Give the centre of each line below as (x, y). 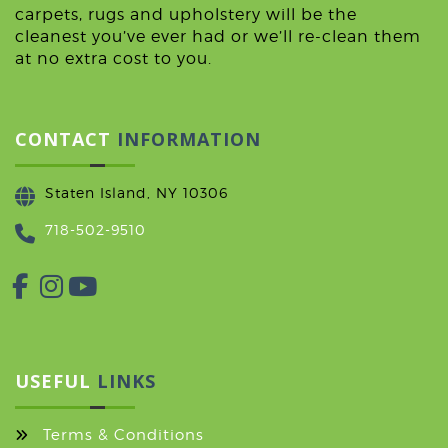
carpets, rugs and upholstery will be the (186, 15)
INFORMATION (189, 139)
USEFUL (56, 381)
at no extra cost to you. (113, 59)
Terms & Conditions (123, 435)
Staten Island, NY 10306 (136, 193)
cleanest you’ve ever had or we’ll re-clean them (218, 37)
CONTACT (66, 139)
